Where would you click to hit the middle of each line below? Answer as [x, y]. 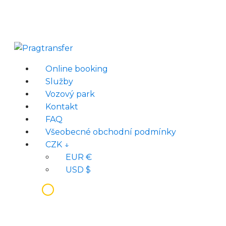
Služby [59, 81]
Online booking [77, 69]
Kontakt [62, 107]
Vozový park [70, 94]
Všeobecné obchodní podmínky [111, 132]
